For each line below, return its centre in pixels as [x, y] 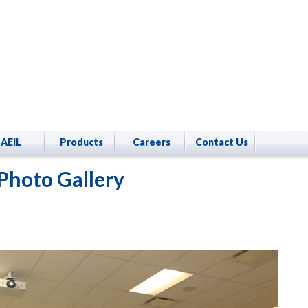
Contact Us [221, 142]
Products [81, 142]
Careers [151, 142]
